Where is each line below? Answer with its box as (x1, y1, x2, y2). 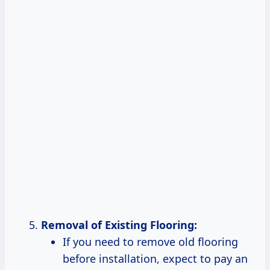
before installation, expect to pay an (63, 251, 248, 266)
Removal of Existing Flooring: (41, 218, 197, 233)
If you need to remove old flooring (63, 234, 238, 250)
